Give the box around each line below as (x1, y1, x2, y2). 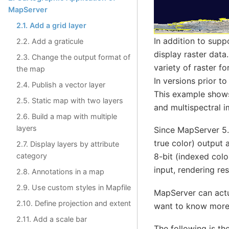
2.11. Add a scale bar (16, 214, 87, 223)
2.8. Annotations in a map (16, 167, 104, 176)
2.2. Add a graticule (16, 36, 83, 45)
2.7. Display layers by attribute (16, 139, 119, 148)
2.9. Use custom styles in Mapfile (16, 182, 131, 192)
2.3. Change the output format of (16, 52, 130, 61)
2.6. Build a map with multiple (16, 111, 117, 121)
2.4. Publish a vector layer (16, 80, 105, 89)
